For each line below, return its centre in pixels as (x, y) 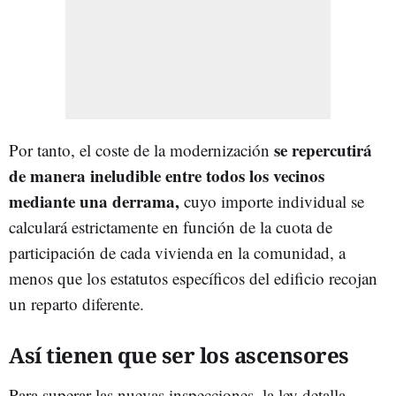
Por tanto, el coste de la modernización (141, 149)
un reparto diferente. (76, 303)
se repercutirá (323, 149)
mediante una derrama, (94, 201)
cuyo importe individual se (272, 201)
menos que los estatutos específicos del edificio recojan (193, 278)
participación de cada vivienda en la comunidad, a (177, 252)
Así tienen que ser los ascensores (179, 354)
